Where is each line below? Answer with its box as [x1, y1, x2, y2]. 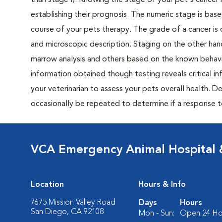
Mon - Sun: [139, 210, 174, 218]
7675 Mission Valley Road [31, 199, 115, 207]
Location [31, 181, 64, 189]
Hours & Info [138, 181, 186, 189]
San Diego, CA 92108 [31, 208, 104, 216]
